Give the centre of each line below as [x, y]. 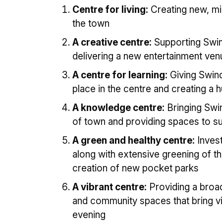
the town [91, 24]
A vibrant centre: [110, 187]
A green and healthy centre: [134, 140]
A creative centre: [112, 42]
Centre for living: [110, 10]
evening [89, 215]
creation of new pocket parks [136, 168]
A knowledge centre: [118, 108]
